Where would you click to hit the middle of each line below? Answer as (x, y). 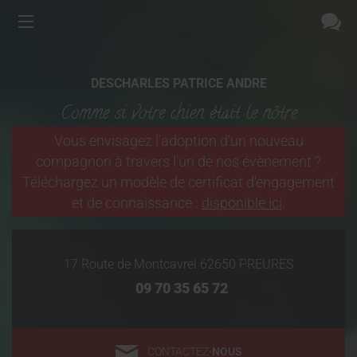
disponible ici (242, 203)
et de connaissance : (137, 203)
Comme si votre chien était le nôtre (178, 114)
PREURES (266, 265)
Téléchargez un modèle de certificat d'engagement (178, 182)
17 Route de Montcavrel (130, 265)
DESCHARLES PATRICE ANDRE (178, 83)
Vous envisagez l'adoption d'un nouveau (178, 141)
